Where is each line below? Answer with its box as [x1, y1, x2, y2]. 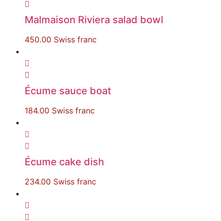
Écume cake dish [25, 156, 104, 168]
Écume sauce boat [25, 85, 111, 97]
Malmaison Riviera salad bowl [25, 14, 163, 26]
